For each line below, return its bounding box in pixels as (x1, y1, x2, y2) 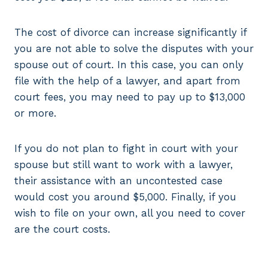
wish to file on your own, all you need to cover (14, 207, 245, 220)
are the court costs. (14, 223, 110, 236)
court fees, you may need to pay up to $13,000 (14, 91, 245, 103)
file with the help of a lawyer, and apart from (14, 75, 240, 87)
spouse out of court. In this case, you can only (14, 59, 243, 71)
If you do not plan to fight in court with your (14, 142, 238, 155)
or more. (14, 107, 56, 120)
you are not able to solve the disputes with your (14, 42, 254, 55)
